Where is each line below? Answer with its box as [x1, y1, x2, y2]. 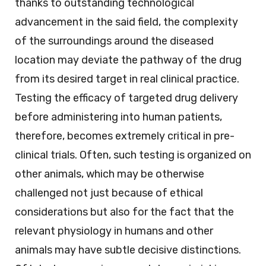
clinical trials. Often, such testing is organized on [15, 148, 251, 162]
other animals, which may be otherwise [15, 167, 204, 181]
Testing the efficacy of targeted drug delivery [15, 91, 238, 105]
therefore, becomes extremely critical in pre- [15, 129, 235, 143]
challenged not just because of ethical [15, 186, 203, 200]
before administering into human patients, [15, 110, 222, 124]
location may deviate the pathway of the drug [15, 53, 242, 67]
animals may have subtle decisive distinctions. [15, 243, 241, 257]
